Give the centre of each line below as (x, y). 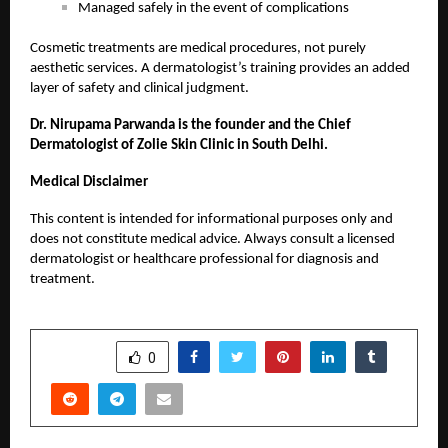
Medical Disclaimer (89, 182)
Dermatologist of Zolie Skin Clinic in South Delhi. (179, 145)
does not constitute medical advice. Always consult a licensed (212, 239)
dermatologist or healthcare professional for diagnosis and (204, 259)
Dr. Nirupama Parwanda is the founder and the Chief (190, 125)
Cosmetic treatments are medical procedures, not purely (198, 48)
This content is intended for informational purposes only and (211, 219)
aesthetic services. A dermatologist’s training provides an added (220, 68)
